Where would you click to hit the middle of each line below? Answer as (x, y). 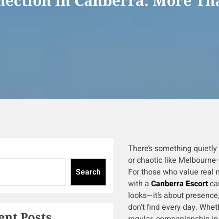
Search (88, 172)
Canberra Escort (179, 184)
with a (139, 184)
